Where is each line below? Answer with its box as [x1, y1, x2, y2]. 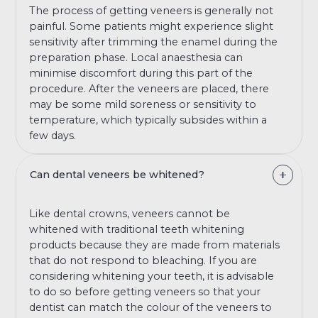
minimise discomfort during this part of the [29, 66, 253, 79]
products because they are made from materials [29, 238, 280, 252]
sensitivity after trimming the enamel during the [29, 35, 278, 48]
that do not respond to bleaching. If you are [29, 254, 258, 268]
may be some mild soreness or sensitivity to [29, 97, 257, 111]
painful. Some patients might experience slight [29, 19, 274, 33]
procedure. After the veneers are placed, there [29, 82, 270, 95]
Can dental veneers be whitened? [30, 168, 205, 181]
